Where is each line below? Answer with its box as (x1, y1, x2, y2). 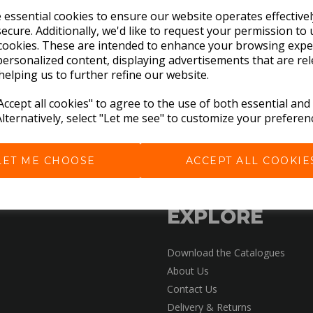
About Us (167, 263, 209, 277)
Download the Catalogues (167, 245, 285, 259)
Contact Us (167, 282, 217, 296)
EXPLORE (167, 204, 263, 228)
